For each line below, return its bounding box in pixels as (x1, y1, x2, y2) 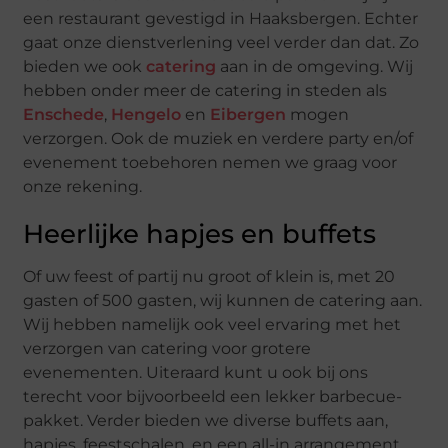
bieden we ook (23, 56, 147, 76)
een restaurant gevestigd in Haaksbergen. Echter (23, 8, 419, 28)
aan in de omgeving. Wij (216, 56, 414, 76)
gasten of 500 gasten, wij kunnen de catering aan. (23, 290, 423, 310)
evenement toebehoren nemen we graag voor (23, 152, 398, 172)
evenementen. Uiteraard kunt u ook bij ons (23, 362, 369, 382)
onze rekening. (23, 176, 143, 196)
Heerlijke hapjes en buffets (23, 217, 377, 250)
